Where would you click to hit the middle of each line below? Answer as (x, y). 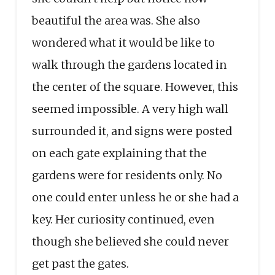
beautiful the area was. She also (116, 20)
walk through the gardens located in (129, 64)
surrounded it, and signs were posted (132, 131)
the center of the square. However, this (135, 87)
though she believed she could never (130, 241)
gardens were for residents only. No (127, 175)
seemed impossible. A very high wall (130, 109)
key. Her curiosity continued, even (123, 219)
